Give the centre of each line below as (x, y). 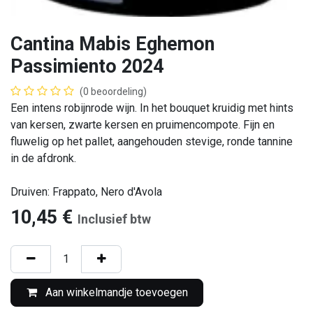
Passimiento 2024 (87, 66)
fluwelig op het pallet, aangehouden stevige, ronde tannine (152, 141)
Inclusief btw (114, 219)
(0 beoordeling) (113, 91)
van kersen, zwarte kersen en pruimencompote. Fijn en (143, 124)
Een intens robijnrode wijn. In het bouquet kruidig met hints (152, 108)
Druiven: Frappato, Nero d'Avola (86, 191)
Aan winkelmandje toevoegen (115, 293)
